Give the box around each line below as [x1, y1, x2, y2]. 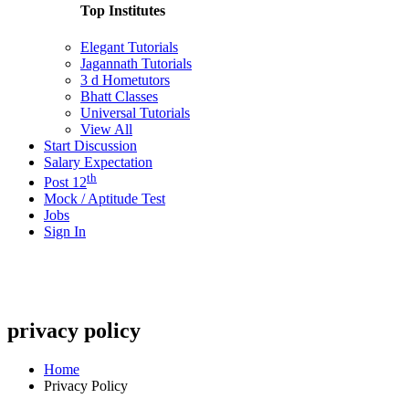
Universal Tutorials [80, 104, 190, 121]
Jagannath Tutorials [80, 55, 192, 71]
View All [80, 121, 132, 137]
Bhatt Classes [80, 88, 158, 104]
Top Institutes [80, 3, 165, 19]
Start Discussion [44, 137, 137, 153]
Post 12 [44, 173, 87, 190]
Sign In [44, 223, 86, 239]
